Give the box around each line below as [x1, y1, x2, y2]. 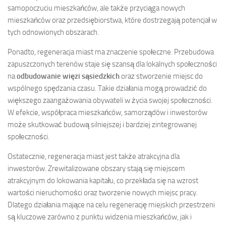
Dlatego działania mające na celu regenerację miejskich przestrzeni [8, 200, 215, 209]
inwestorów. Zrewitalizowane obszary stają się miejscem [8, 163, 185, 173]
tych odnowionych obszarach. [8, 27, 99, 37]
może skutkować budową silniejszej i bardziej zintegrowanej [8, 120, 197, 129]
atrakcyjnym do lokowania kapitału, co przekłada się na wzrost [8, 176, 198, 185]
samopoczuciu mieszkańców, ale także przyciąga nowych [8, 3, 185, 13]
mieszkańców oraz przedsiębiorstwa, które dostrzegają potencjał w [8, 15, 217, 25]
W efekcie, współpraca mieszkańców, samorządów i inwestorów [8, 107, 207, 117]
